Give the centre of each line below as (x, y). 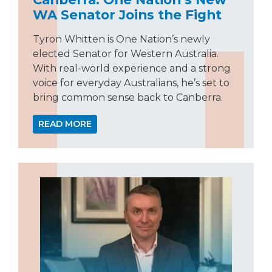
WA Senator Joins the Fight (127, 15)
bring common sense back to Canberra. (128, 98)
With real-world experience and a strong (132, 69)
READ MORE (65, 124)
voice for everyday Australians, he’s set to (131, 83)
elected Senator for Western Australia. (126, 54)
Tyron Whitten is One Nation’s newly (121, 39)
